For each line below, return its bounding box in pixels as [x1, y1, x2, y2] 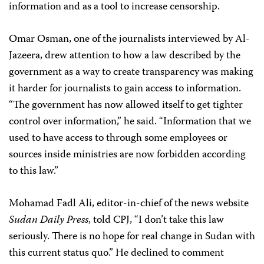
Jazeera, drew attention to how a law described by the [9, 47, 240, 65]
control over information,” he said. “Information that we [9, 113, 251, 131]
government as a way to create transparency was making [9, 64, 253, 82]
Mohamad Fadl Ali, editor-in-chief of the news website [9, 195, 249, 213]
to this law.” [9, 163, 58, 181]
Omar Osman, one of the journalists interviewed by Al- [9, 31, 250, 49]
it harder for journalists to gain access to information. [9, 80, 241, 98]
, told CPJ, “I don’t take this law [88, 212, 224, 230]
